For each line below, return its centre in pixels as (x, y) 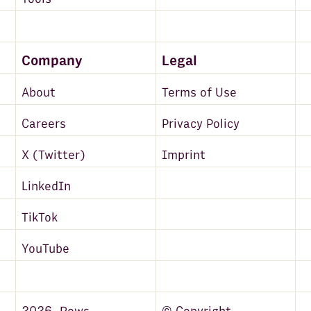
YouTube (46, 249)
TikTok (40, 217)
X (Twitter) (54, 155)
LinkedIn (47, 186)
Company (52, 61)
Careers (44, 124)
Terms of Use (199, 92)
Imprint (183, 155)
